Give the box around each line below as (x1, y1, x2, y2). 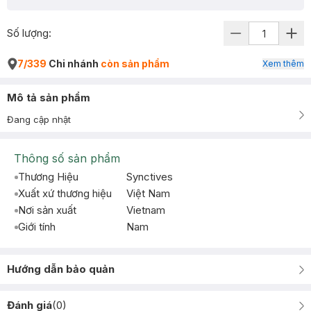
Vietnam (126, 203, 165, 217)
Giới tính (18, 220, 56, 233)
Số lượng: (7, 26, 51, 40)
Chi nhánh (47, 58, 101, 69)
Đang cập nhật (7, 114, 71, 125)
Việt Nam (126, 187, 170, 200)
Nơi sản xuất (18, 203, 76, 217)
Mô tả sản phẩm (7, 91, 90, 104)
